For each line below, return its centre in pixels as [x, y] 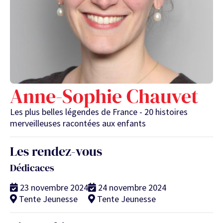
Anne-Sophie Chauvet [104, 96]
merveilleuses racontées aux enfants [78, 123]
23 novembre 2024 [54, 188]
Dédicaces [32, 168]
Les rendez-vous [56, 152]
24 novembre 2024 [132, 188]
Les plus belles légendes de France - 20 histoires [99, 112]
